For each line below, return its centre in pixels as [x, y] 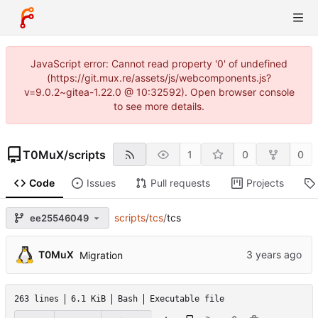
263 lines [37, 299]
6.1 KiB [88, 299]
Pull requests [180, 183]
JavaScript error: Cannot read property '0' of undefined [159, 64]
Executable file [187, 299]
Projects [265, 183]
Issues [101, 183]
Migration [101, 255]
